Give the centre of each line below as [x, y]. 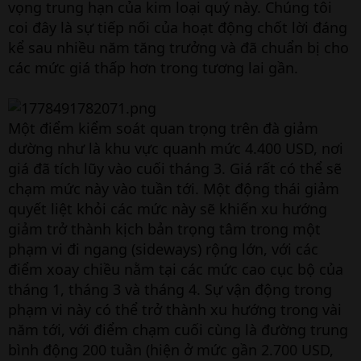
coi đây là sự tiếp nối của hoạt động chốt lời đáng [178, 27]
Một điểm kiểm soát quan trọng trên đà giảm [163, 128]
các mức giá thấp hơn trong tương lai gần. [153, 68]
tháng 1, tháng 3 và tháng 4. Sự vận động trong [170, 289]
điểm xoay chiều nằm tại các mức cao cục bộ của [176, 269]
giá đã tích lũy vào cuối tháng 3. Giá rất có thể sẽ [175, 168]
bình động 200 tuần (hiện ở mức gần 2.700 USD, [171, 350]
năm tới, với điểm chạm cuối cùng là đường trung [178, 330]
